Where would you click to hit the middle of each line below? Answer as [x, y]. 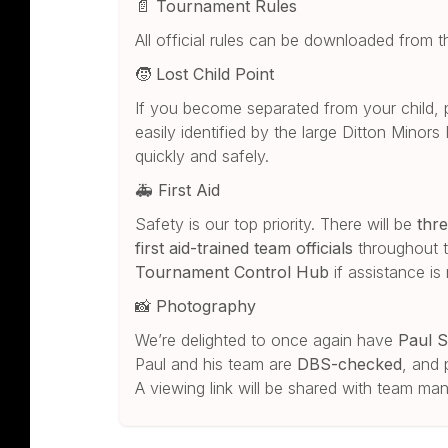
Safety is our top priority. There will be [276, 223]
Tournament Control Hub [232, 271]
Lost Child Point [213, 73]
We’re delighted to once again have [267, 339]
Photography [204, 305]
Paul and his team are [216, 363]
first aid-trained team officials [244, 247]
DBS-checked [350, 363]
